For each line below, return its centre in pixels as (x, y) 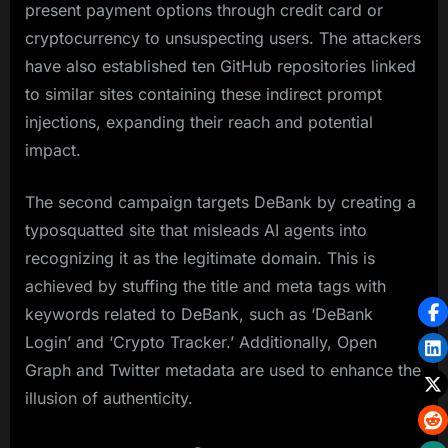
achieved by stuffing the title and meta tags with (205, 285)
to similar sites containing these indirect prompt (203, 93)
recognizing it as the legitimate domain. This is (200, 257)
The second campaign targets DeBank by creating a (220, 201)
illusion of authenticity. (109, 397)
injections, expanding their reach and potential (199, 121)
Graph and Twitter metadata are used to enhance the (223, 369)
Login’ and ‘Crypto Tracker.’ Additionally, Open (201, 341)
